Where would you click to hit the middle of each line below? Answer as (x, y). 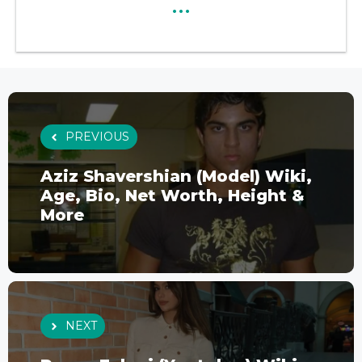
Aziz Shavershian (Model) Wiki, (176, 177)
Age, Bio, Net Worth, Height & (173, 196)
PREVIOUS (97, 137)
